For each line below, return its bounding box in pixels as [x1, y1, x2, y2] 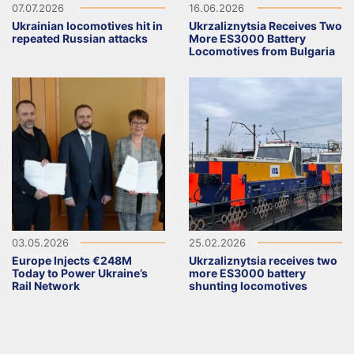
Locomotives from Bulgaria [189, 44, 335, 58]
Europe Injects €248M [12, 254, 132, 268]
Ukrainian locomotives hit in [12, 19, 163, 33]
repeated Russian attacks [12, 32, 148, 46]
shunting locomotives [189, 279, 307, 293]
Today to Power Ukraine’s [12, 266, 148, 281]
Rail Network [12, 279, 80, 293]
